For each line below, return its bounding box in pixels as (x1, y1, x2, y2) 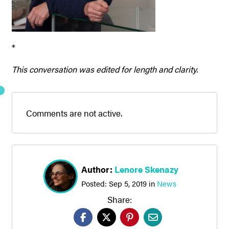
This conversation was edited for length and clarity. (11, 62, 198, 75)
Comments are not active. (26, 106, 123, 119)
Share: (107, 193, 132, 205)
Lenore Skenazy (114, 163, 178, 175)
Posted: (81, 178, 109, 189)
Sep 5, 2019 (108, 178, 147, 189)
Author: (81, 163, 114, 175)
